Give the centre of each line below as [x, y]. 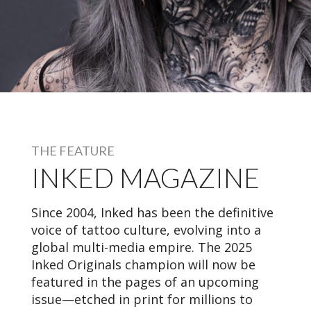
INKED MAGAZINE [145, 177]
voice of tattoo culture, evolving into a [146, 229]
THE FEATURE [73, 150]
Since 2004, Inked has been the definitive [152, 212]
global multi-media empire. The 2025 [142, 247]
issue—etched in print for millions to [142, 299]
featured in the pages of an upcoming [145, 281]
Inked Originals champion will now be [143, 264]
